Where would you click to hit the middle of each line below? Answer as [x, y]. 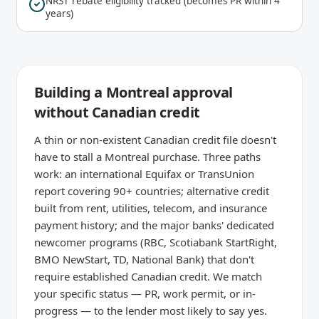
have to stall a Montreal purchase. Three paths [147, 157]
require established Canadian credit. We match [148, 276]
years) [59, 14]
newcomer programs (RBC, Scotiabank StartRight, [156, 242]
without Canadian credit [117, 112]
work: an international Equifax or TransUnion [144, 174]
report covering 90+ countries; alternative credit [152, 191]
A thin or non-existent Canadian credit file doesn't [155, 140]
